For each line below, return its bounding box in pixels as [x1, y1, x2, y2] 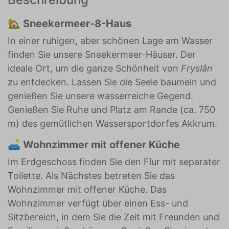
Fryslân [181, 63, 213, 74]
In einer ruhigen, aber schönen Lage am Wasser [8, 35, 213, 46]
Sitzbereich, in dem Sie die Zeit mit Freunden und [8, 212, 219, 222]
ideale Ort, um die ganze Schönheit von [8, 63, 181, 74]
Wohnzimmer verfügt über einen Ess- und [8, 198, 188, 209]
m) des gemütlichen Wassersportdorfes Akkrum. [8, 118, 217, 129]
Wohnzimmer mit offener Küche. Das [8, 184, 167, 195]
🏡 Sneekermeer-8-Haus [8, 17, 131, 30]
